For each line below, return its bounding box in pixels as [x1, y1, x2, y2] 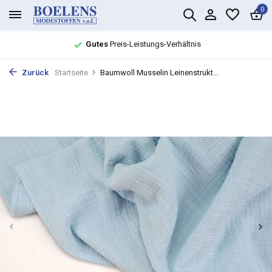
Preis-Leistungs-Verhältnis [107, 39, 201, 49]
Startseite [55, 68, 88, 77]
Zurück [20, 68, 49, 77]
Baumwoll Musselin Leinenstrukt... [100, 68, 219, 77]
